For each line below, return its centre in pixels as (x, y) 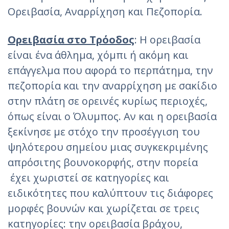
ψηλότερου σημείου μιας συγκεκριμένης (109, 147)
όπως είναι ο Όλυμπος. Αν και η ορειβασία (112, 116)
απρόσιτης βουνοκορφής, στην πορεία (103, 162)
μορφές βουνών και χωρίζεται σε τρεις (104, 208)
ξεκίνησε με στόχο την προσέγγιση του (104, 131)
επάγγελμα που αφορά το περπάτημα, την (110, 70)
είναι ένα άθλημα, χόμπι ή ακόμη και (98, 55)
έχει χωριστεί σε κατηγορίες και (88, 177)
